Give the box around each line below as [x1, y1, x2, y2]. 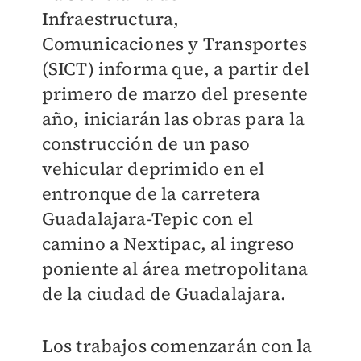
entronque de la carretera [41, 181, 261, 205]
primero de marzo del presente [41, 81, 309, 106]
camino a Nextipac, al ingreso [41, 231, 295, 255]
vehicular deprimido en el [41, 156, 265, 180]
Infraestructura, [41, 6, 180, 31]
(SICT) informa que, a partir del [41, 56, 309, 81]
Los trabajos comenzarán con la [41, 334, 313, 358]
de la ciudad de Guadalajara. [41, 281, 287, 305]
